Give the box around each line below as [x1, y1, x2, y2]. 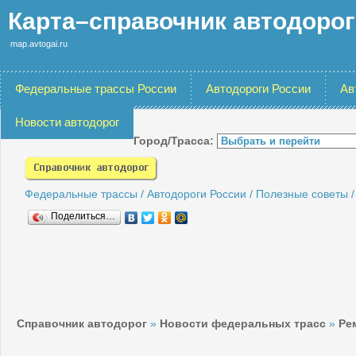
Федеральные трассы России [15, 82, 176, 95]
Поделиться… [51, 211, 115, 222]
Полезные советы [256, 188, 348, 200]
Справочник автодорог [17, 317, 147, 330]
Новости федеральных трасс [160, 317, 326, 330]
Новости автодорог [15, 115, 119, 129]
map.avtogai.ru [10, 39, 68, 49]
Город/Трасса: [133, 134, 217, 147]
